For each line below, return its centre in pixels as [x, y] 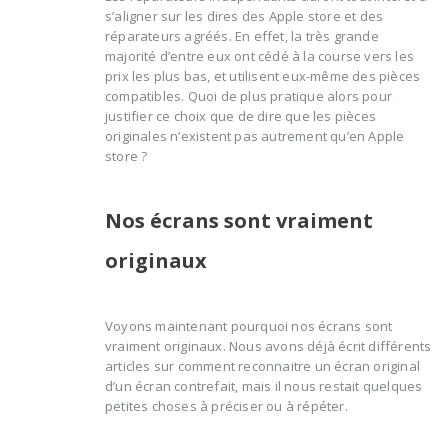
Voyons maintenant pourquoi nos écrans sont [249, 326]
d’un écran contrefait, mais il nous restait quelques [264, 386]
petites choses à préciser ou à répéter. [226, 406]
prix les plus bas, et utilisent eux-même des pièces [263, 76]
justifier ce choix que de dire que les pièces [240, 116]
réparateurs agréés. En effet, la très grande [242, 36]
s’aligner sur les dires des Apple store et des [244, 16]
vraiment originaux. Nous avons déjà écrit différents [268, 346]
